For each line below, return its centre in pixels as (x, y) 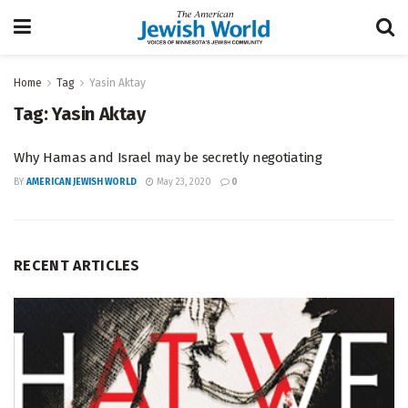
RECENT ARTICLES (77, 265)
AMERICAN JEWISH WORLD (82, 182)
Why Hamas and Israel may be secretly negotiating (168, 158)
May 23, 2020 (183, 182)
